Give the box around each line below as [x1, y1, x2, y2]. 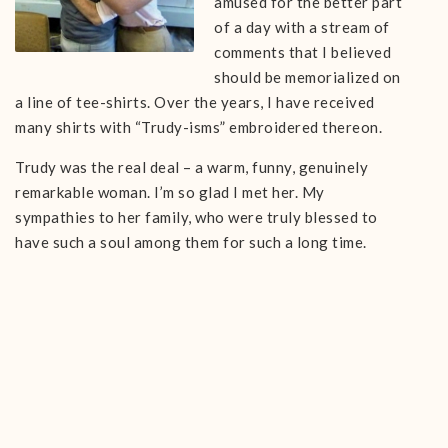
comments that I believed [214, 43, 392, 61]
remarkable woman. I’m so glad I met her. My [15, 183, 325, 201]
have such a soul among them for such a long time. [15, 233, 367, 251]
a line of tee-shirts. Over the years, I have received [15, 93, 375, 111]
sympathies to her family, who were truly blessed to [15, 208, 378, 226]
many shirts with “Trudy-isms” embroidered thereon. [15, 118, 382, 136]
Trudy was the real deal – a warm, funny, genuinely [15, 158, 368, 176]
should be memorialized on [214, 68, 401, 86]
